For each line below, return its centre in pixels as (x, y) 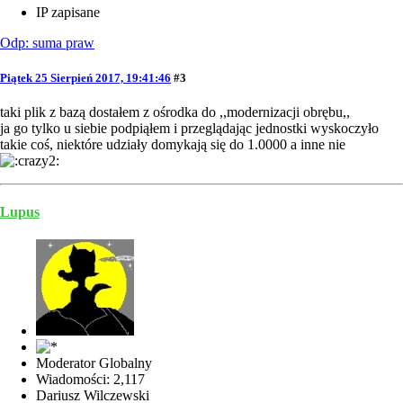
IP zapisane (68, 12)
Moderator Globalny (94, 363)
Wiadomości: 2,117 (90, 380)
